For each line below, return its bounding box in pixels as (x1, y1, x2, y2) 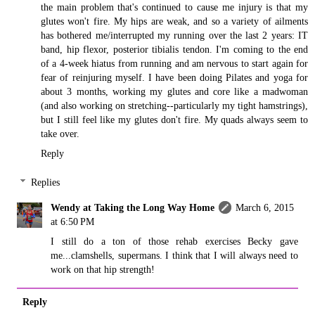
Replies (31, 176, 60, 188)
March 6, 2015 (236, 202, 295, 214)
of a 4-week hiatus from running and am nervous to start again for (41, 57, 308, 69)
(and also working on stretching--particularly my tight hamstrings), (41, 99, 308, 111)
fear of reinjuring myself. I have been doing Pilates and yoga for (41, 71, 308, 83)
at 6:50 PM (51, 216, 95, 228)
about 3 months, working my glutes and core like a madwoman (41, 85, 308, 97)
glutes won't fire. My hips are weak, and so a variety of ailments (41, 15, 308, 27)
